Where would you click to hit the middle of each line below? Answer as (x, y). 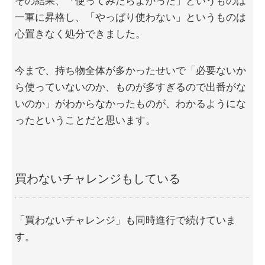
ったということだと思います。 (85, 121)
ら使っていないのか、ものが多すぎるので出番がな (130, 88)
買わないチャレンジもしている (98, 179)
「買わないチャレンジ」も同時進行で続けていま (125, 221)
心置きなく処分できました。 (80, 34)
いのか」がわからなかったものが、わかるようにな (130, 104)
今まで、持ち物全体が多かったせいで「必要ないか (130, 71)
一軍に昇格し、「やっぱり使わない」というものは (130, 18)
